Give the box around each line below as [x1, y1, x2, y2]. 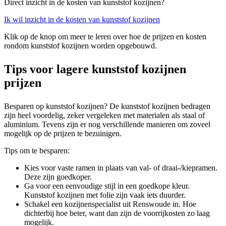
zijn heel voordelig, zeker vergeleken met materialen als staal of [4, 110, 205, 120]
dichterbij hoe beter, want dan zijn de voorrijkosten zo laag [24, 208, 210, 217]
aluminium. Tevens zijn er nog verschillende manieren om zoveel [4, 120, 210, 129]
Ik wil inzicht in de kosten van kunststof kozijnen [4, 15, 160, 24]
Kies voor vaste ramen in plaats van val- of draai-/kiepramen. [24, 163, 217, 172]
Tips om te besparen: [4, 146, 70, 155]
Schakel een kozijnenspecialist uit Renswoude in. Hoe [24, 199, 196, 208]
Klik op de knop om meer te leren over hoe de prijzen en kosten [4, 32, 206, 41]
